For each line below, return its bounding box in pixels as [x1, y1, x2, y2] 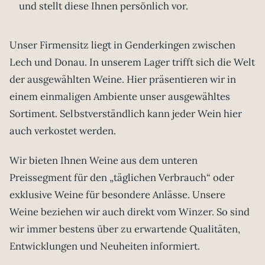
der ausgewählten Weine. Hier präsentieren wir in [9, 72, 236, 86]
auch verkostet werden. [9, 124, 116, 137]
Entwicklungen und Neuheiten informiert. [9, 240, 200, 253]
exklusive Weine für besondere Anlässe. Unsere [9, 188, 225, 202]
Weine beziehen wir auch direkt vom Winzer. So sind [9, 205, 250, 219]
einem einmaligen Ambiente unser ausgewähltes [9, 89, 230, 103]
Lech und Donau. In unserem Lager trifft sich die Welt [9, 55, 255, 69]
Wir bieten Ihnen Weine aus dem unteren [9, 154, 198, 167]
